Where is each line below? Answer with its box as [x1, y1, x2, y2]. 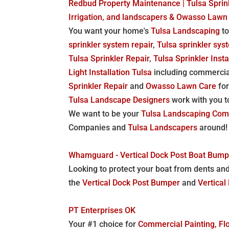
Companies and [68, 122, 128, 132]
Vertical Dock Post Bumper [82, 177, 180, 188]
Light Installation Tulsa [68, 67, 152, 77]
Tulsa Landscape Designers [68, 95, 170, 105]
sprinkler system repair [68, 39, 153, 50]
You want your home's [68, 26, 151, 36]
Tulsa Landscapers [128, 122, 198, 132]
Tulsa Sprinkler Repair [68, 53, 150, 63]
